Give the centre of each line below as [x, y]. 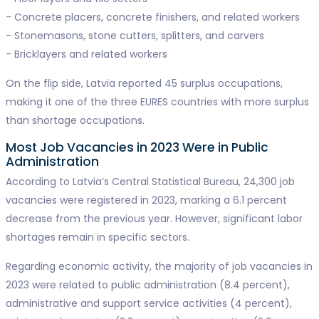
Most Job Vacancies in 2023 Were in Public [137, 147]
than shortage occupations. [75, 120]
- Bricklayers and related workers [86, 54]
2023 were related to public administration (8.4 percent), [147, 285]
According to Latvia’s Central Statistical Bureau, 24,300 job [150, 182]
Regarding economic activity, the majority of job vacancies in [159, 266]
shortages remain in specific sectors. [97, 237]
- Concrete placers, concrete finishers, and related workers [152, 17]
